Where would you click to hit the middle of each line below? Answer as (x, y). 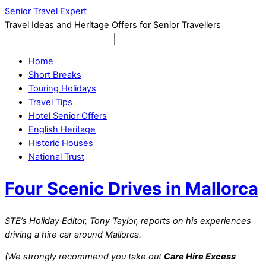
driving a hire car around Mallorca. (73, 234)
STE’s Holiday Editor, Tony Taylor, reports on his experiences (128, 221)
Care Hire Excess (200, 257)
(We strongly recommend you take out (84, 257)
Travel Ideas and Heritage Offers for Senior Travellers (113, 25)
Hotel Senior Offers (68, 115)
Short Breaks (55, 75)
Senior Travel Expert (46, 11)
